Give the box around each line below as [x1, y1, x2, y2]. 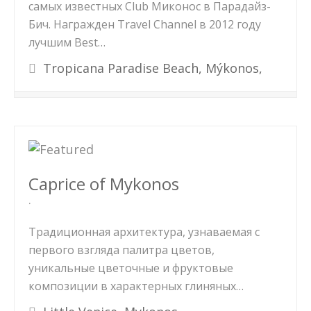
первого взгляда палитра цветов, [28, 242, 215, 258]
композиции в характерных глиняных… [28, 278, 244, 294]
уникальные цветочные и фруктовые [28, 260, 233, 276]
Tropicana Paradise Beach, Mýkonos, [40, 60, 262, 76]
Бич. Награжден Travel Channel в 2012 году [28, 17, 261, 32]
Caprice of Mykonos [28, 172, 179, 195]
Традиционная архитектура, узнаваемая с [28, 224, 260, 239]
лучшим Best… [28, 35, 106, 50]
